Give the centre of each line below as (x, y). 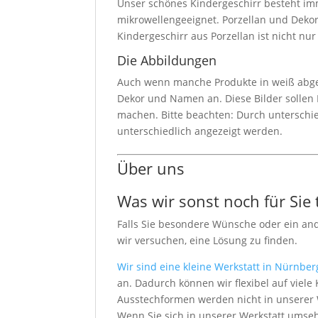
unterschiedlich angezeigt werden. (200, 131)
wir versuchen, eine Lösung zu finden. (208, 240)
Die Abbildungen (167, 60)
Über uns (151, 168)
